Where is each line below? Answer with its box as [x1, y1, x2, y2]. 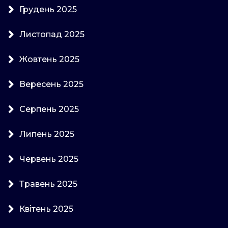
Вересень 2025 [19, 79, 83, 89]
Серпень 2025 [19, 104, 79, 114]
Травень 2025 [19, 179, 77, 189]
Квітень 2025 [19, 204, 73, 214]
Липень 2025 [19, 129, 74, 139]
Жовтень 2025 [19, 54, 79, 64]
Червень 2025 [19, 154, 78, 164]
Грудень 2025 [19, 4, 77, 14]
